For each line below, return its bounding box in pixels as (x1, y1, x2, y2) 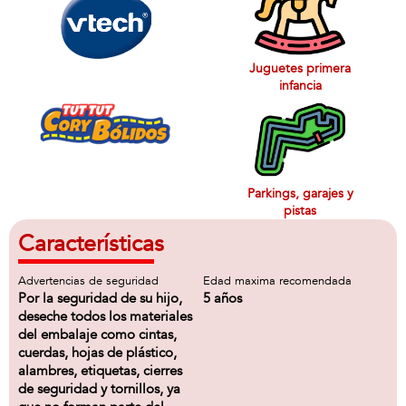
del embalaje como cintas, (18, 325, 177, 343)
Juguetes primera (249, 60, 351, 77)
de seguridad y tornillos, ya (18, 380, 180, 398)
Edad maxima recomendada (203, 273, 352, 289)
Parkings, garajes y (246, 185, 353, 202)
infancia (278, 77, 322, 94)
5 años (203, 289, 242, 307)
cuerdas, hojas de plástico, (18, 343, 177, 362)
